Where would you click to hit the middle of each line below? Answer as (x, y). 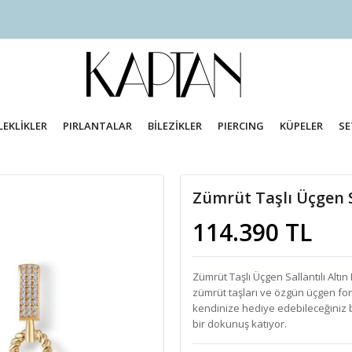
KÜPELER (301, 126)
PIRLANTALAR (98, 126)
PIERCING (240, 126)
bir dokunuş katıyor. (240, 324)
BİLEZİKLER (175, 126)
